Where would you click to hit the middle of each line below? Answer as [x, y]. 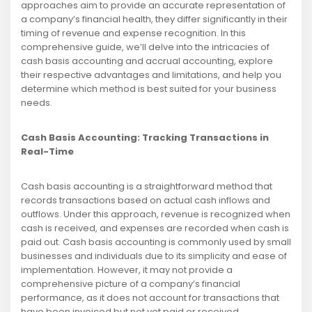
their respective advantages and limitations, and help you [151, 75]
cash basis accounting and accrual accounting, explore [147, 61]
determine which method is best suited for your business [149, 89]
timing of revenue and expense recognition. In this [133, 33]
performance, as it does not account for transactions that [150, 298]
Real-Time [47, 152]
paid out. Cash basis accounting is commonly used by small [156, 242]
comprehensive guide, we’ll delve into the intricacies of [145, 47]
